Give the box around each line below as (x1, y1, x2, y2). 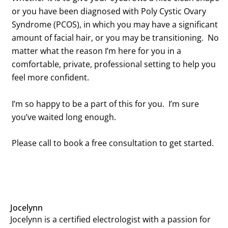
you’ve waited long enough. (11, 111, 116, 123)
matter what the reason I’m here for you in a (11, 45, 181, 57)
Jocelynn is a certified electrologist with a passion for (10, 213, 211, 225)
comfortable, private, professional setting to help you (11, 59, 216, 70)
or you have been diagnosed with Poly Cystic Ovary (11, 6, 206, 17)
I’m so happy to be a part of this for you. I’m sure (11, 98, 199, 109)
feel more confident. (11, 72, 91, 83)
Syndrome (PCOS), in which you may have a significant (11, 19, 218, 31)
